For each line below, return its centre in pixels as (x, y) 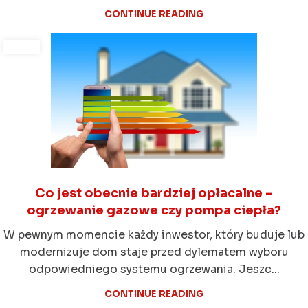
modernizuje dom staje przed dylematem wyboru (154, 252)
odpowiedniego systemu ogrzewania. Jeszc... (154, 269)
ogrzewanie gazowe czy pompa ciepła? (154, 211)
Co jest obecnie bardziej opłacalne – (154, 194)
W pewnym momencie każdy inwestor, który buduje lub (154, 235)
